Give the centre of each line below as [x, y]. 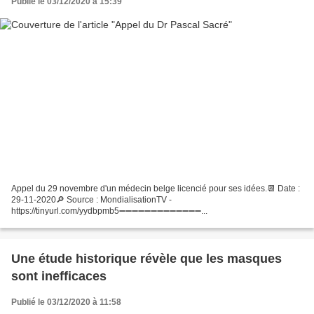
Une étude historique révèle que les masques [146, 259]
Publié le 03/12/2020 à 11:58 [66, 302]
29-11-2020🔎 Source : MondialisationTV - [91, 200]
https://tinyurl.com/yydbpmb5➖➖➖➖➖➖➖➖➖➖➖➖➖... [109, 211]
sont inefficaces [59, 277]
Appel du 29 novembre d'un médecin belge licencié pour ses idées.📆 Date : [156, 189]
